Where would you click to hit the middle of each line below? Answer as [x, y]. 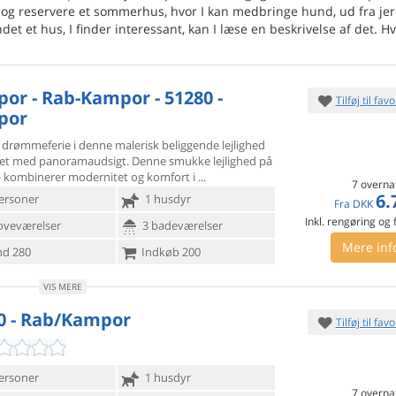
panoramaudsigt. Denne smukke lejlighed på [156, 161]
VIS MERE [62, 286]
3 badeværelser [181, 225]
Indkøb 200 [169, 252]
